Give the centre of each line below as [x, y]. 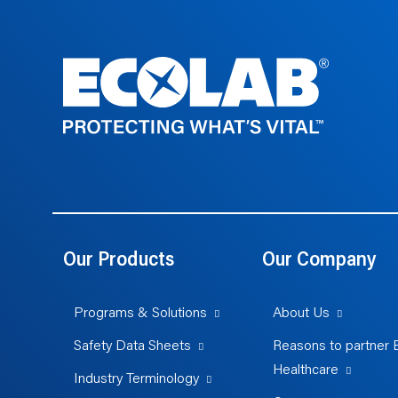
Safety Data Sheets [132, 346]
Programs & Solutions [140, 313]
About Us [301, 313]
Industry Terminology [136, 379]
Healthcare [305, 370]
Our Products [119, 261]
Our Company [319, 261]
